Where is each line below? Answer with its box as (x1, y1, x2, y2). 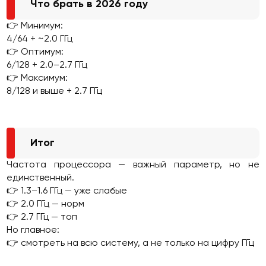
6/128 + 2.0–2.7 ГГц (7, 61, 88, 70)
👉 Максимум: (7, 74, 68, 83)
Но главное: (7, 226, 60, 235)
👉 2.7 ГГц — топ (7, 213, 78, 222)
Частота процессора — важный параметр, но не (7, 160, 259, 170)
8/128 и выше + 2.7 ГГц (7, 87, 103, 96)
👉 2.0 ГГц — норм (7, 199, 85, 209)
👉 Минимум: (7, 21, 64, 31)
